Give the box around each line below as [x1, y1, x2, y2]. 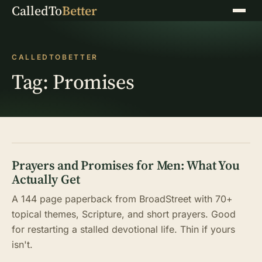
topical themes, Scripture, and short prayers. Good [12, 208, 236, 220]
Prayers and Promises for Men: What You [12, 157, 240, 174]
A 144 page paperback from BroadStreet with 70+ [12, 193, 233, 205]
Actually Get [12, 171, 80, 188]
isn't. [12, 239, 33, 250]
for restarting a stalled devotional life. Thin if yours [12, 223, 235, 235]
